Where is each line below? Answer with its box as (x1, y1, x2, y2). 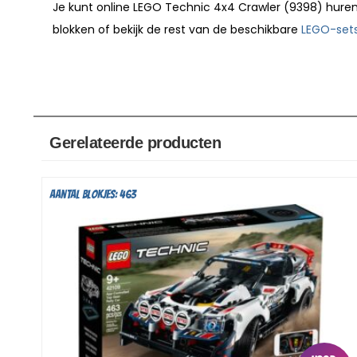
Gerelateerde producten (49, 133, 221, 151)
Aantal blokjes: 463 (49, 187, 136, 201)
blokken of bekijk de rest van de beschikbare (53, 21, 301, 37)
